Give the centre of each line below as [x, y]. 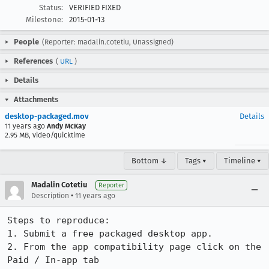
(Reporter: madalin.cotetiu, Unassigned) [108, 42]
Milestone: [44, 20]
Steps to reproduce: [59, 220]
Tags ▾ [196, 161]
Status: [51, 8]
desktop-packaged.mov [47, 116]
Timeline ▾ [243, 161]
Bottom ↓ [150, 161]
